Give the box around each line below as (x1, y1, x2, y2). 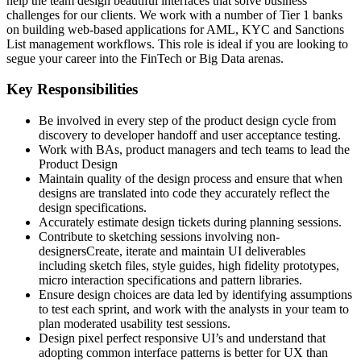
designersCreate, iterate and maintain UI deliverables (39, 244, 305, 259)
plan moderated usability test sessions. (39, 317, 230, 331)
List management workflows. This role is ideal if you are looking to (6, 36, 348, 51)
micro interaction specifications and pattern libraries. (39, 273, 302, 288)
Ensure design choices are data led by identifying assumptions (39, 288, 352, 302)
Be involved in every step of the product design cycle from (39, 114, 336, 128)
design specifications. (39, 201, 147, 215)
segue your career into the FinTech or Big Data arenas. (6, 51, 284, 65)
